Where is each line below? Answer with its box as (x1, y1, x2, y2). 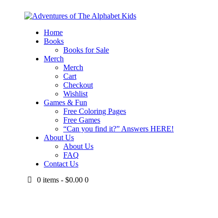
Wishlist (63, 90, 88, 98)
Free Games (63, 116, 100, 124)
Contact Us (44, 160, 78, 168)
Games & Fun (44, 98, 87, 107)
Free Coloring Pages (63, 107, 126, 115)
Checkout (63, 81, 93, 89)
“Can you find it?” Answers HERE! (63, 125, 174, 133)
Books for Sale (63, 46, 109, 54)
